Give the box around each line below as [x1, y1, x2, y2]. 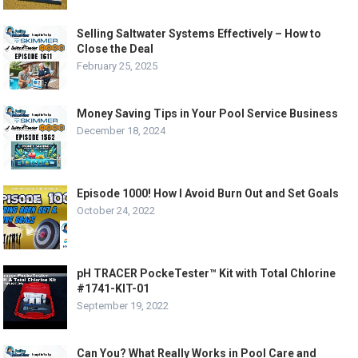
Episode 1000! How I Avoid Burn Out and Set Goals [77, 187, 340, 201]
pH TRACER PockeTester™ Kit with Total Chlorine [77, 267, 336, 280]
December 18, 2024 [77, 125, 166, 137]
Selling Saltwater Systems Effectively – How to [77, 27, 322, 41]
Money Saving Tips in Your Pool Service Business [77, 107, 339, 121]
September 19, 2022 [77, 300, 169, 312]
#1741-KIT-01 [77, 282, 150, 296]
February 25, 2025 [77, 60, 158, 73]
